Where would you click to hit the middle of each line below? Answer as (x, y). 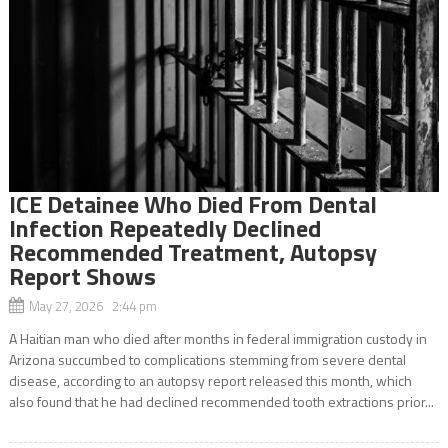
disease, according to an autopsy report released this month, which (210, 380)
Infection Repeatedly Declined (164, 227)
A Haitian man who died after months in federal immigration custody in (217, 338)
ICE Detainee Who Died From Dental (192, 203)
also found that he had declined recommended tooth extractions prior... (221, 401)
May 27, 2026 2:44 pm (92, 305)
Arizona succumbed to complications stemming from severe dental (207, 359)
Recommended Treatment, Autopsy (192, 251)
